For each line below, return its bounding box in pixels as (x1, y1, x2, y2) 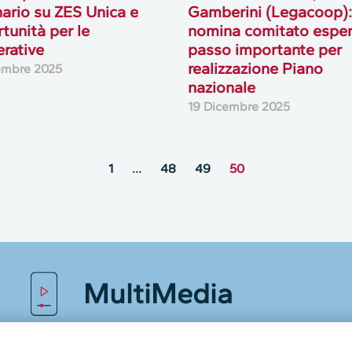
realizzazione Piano (187, 58, 323, 78)
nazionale (187, 77, 255, 97)
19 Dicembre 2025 (187, 98, 290, 114)
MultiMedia (82, 276, 233, 310)
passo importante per (187, 39, 342, 59)
